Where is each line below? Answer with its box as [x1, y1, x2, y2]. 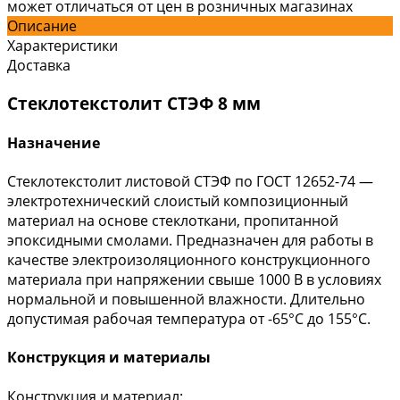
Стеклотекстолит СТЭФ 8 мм [7, 91, 261, 114]
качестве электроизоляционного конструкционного [7, 250, 371, 271]
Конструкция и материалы [7, 347, 211, 368]
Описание [7, 15, 77, 36]
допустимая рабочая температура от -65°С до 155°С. [7, 309, 371, 329]
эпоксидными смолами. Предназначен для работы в [7, 230, 373, 251]
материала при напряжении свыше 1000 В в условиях [7, 270, 381, 290]
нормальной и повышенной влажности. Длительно [7, 289, 365, 310]
